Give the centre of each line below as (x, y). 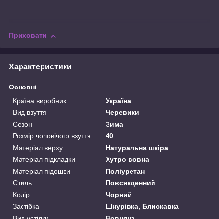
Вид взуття (30, 113)
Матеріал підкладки (44, 160)
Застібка (26, 207)
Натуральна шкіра (137, 148)
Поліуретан (125, 171)
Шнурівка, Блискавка (142, 207)
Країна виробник (39, 101)
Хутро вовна (128, 160)
